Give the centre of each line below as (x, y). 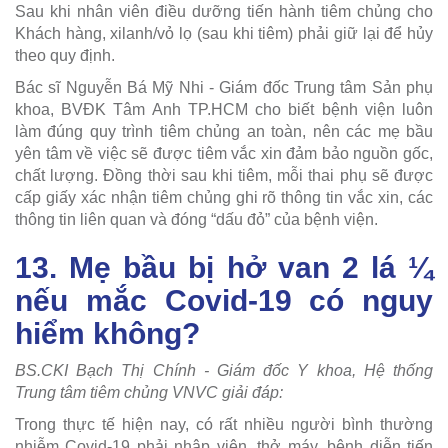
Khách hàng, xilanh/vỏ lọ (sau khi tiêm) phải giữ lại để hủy (224, 33)
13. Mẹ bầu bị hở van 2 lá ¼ (224, 267)
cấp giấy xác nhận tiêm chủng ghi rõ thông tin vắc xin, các (224, 197)
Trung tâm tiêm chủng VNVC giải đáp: (149, 392)
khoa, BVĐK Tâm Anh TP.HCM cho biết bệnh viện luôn (224, 109)
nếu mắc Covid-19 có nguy (224, 300)
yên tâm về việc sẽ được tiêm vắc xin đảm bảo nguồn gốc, (224, 153)
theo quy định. (65, 55)
